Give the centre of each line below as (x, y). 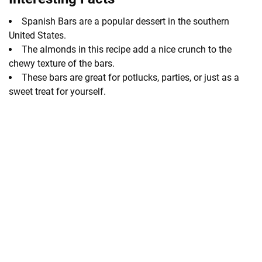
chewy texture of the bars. (62, 63)
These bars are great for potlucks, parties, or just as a (130, 77)
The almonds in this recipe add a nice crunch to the (127, 49)
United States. (37, 35)
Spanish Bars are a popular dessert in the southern (125, 21)
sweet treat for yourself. (57, 91)
